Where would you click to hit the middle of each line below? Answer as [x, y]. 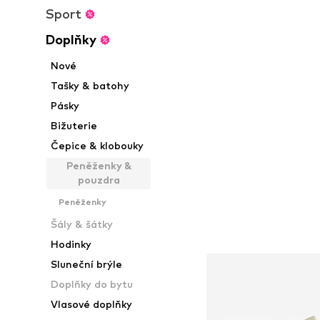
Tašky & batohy [90, 85]
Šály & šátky [82, 224]
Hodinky [71, 244]
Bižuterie [74, 125]
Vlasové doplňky [92, 304]
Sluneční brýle [87, 264]
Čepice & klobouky [97, 145]
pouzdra [99, 180]
